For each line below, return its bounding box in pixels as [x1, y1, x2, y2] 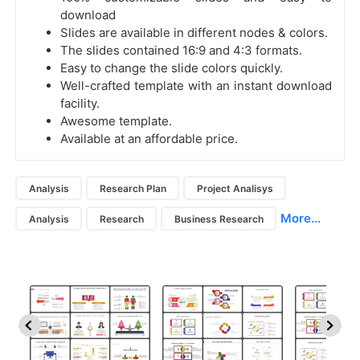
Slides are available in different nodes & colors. [60, 25, 328, 41]
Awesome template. [60, 113, 172, 129]
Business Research [174, 212, 264, 225]
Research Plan [99, 182, 166, 194]
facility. [60, 96, 100, 112]
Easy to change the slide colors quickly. [60, 60, 283, 76]
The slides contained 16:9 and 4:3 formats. [60, 43, 302, 59]
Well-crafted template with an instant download [60, 78, 332, 94]
